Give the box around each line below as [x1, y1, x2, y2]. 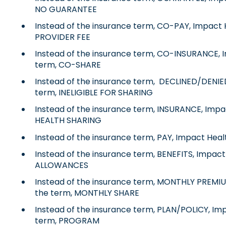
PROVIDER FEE [34, 31, 90, 43]
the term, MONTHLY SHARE [34, 187, 139, 199]
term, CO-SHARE [34, 59, 101, 71]
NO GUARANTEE [34, 3, 97, 15]
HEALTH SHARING [34, 115, 101, 127]
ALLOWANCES [34, 159, 88, 171]
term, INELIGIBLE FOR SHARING [34, 87, 153, 99]
